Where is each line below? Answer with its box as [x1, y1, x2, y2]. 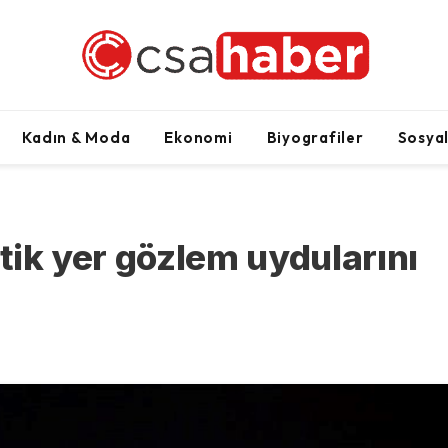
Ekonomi [164, 127, 233, 147]
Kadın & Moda [22, 127, 131, 147]
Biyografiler [266, 127, 364, 147]
